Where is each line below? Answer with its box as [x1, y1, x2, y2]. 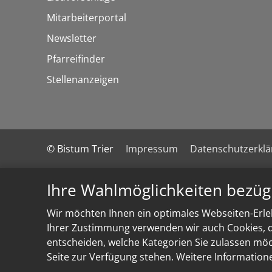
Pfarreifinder [47, 52, 105, 66]
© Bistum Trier [47, 141, 114, 155]
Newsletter [47, 31, 97, 45]
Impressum [126, 141, 178, 155]
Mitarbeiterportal [47, 10, 126, 24]
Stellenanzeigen [47, 72, 119, 86]
